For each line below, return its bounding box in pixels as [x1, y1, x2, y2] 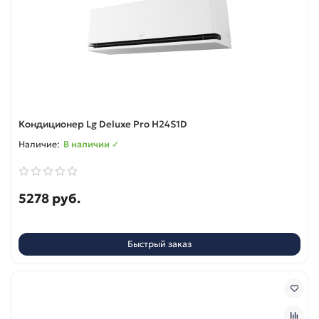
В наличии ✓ [63, 138, 120, 150]
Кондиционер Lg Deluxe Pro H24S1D [19, 117, 187, 130]
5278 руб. [19, 189, 80, 206]
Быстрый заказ [127, 239, 192, 250]
